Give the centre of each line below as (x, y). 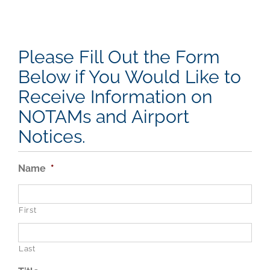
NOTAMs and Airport (104, 117)
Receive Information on (115, 97)
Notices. (52, 137)
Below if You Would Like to (130, 77)
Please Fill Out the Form (119, 57)
